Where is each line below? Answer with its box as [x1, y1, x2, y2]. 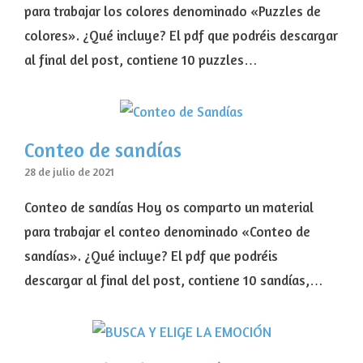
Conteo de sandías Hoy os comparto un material [24, 199, 314, 216]
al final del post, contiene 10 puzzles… [24, 51, 258, 69]
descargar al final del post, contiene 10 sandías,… [24, 271, 323, 289]
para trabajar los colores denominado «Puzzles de [24, 2, 321, 20]
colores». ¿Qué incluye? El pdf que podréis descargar [24, 27, 338, 45]
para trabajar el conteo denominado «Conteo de [24, 223, 310, 241]
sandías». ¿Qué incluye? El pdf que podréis [24, 247, 278, 265]
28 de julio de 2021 [24, 165, 114, 179]
